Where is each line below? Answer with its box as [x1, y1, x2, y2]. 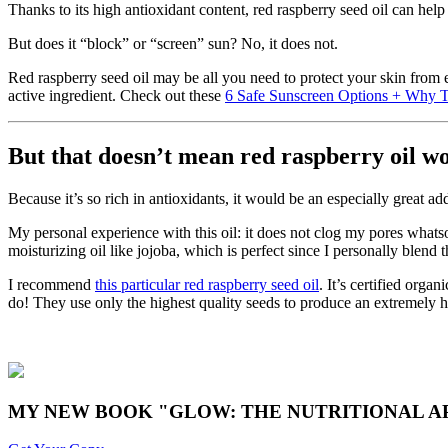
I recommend [8, 276, 95, 293]
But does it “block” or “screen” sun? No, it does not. [8, 35, 338, 53]
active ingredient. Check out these [8, 87, 225, 105]
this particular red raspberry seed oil [95, 276, 319, 293]
